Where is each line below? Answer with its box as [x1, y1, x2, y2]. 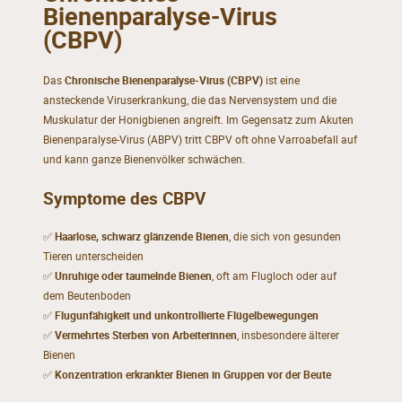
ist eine [262, 72, 300, 88]
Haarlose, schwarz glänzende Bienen [54, 228, 229, 244]
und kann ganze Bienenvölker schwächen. [42, 151, 245, 167]
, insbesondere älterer [236, 327, 339, 343]
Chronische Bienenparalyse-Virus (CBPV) [64, 72, 263, 88]
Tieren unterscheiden [42, 248, 144, 264]
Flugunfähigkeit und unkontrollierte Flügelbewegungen [54, 307, 319, 323]
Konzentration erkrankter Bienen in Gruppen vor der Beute [54, 366, 331, 382]
